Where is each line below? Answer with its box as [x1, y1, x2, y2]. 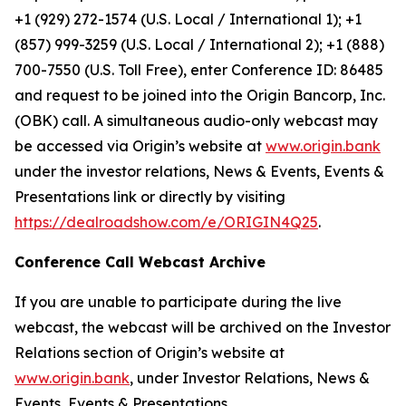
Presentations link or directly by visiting [14, 188, 285, 206]
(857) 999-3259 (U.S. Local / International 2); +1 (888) [14, 35, 384, 53]
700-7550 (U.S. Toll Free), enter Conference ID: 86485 [14, 61, 383, 79]
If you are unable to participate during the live [14, 293, 342, 311]
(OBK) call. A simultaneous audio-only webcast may [14, 111, 378, 130]
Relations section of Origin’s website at [14, 343, 285, 362]
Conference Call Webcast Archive [14, 253, 266, 271]
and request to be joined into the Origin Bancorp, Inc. [14, 86, 385, 104]
